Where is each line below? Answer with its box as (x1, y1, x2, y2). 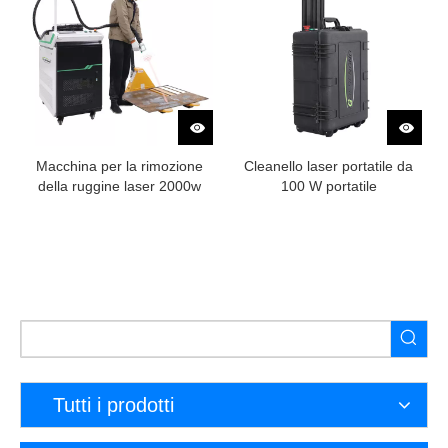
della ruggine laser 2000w (38, 178, 201, 194)
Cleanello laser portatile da (244, 158, 413, 174)
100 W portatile (280, 178, 377, 194)
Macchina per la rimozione (36, 158, 203, 174)
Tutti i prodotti (53, 394, 174, 416)
